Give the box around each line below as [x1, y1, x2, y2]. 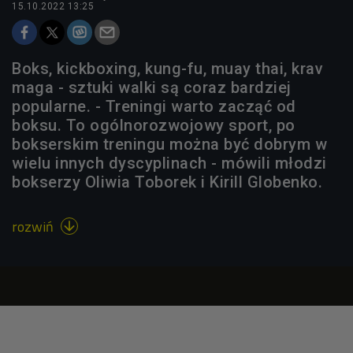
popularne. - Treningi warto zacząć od [12, 97, 296, 116]
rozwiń [12, 216, 57, 237]
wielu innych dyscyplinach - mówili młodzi [12, 154, 327, 173]
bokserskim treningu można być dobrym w [12, 135, 327, 154]
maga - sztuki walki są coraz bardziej [12, 78, 292, 97]
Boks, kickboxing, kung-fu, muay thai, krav [12, 59, 323, 78]
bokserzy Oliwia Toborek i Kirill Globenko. [12, 173, 322, 191]
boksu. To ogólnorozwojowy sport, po [12, 116, 295, 135]
